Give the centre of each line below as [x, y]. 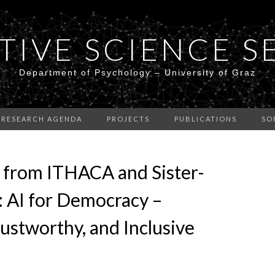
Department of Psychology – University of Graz [137, 72]
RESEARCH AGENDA [42, 119]
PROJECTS [128, 119]
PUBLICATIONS [206, 119]
